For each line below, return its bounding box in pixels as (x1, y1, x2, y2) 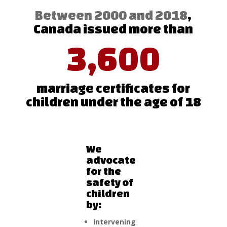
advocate (86, 154, 136, 166)
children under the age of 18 (25, 94, 201, 109)
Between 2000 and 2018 (35, 8, 188, 22)
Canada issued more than (33, 21, 194, 36)
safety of (86, 176, 133, 188)
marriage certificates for (36, 81, 191, 95)
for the (86, 165, 121, 177)
